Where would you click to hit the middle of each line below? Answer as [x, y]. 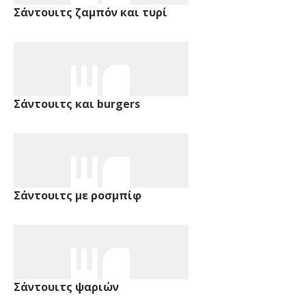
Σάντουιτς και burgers [77, 103]
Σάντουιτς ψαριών [66, 287]
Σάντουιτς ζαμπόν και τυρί [91, 12]
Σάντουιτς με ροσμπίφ [78, 195]
